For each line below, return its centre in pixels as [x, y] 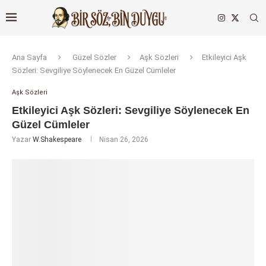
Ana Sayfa [29, 57]
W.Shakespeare [57, 140]
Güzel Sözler [94, 57]
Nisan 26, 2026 [124, 140]
